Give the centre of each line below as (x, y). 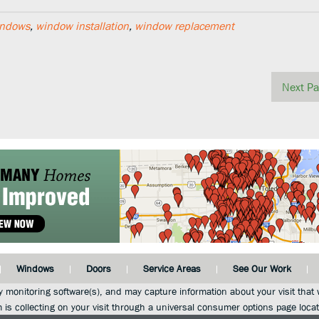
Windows (35, 268)
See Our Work (262, 268)
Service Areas (172, 268)
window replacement (184, 26)
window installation (82, 26)
